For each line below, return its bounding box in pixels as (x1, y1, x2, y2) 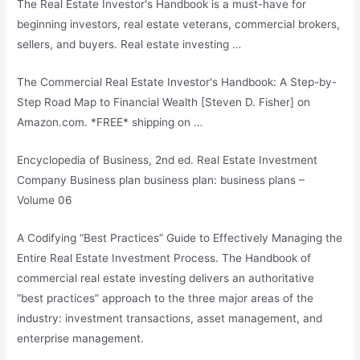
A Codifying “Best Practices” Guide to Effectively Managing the (17, 231, 343, 245)
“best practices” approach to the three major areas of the (17, 292, 314, 305)
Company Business (17, 174, 120, 187)
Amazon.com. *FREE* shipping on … (17, 116, 203, 129)
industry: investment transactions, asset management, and (17, 312, 323, 325)
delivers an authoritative (186, 272, 315, 285)
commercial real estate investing (17, 272, 186, 285)
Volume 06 (17, 194, 73, 207)
